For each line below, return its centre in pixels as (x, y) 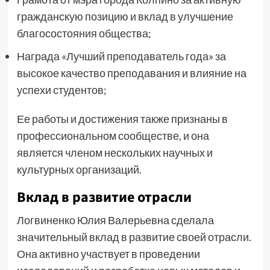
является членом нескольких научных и (115, 152)
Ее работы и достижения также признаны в (122, 119)
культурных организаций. (79, 169)
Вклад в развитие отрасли (104, 197)
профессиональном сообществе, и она (113, 136)
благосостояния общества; (84, 33)
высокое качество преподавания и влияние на (131, 73)
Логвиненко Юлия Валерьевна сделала (115, 220)
